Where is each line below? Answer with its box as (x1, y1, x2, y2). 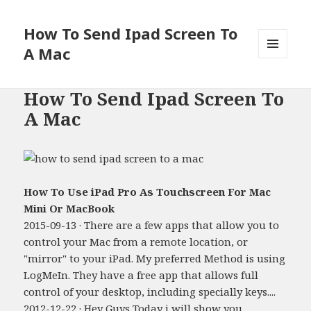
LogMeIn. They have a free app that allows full (24, 267, 259, 282)
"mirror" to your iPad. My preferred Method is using (24, 251, 286, 265)
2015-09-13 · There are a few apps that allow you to (24, 217, 280, 232)
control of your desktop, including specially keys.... (24, 284, 276, 299)
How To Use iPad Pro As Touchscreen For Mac (24, 184, 271, 199)
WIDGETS (258, 81, 299, 94)
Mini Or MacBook (24, 201, 115, 215)
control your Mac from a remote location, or (24, 234, 249, 249)
